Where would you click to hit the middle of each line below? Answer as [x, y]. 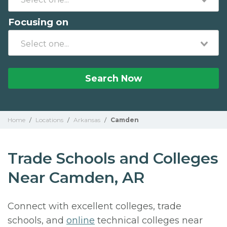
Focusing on [38, 22]
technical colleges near [149, 220]
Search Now [113, 78]
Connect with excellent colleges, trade [94, 206]
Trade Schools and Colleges [113, 158]
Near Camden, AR [76, 178]
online [81, 220]
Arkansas [87, 120]
